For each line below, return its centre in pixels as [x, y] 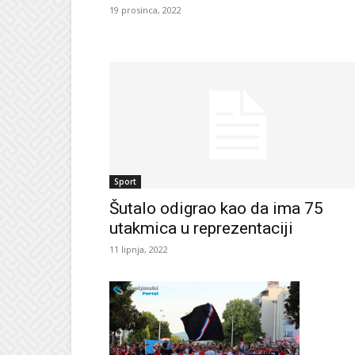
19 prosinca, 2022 [145, 10]
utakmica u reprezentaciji [201, 228]
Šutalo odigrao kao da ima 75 [216, 208]
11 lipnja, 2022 [139, 249]
